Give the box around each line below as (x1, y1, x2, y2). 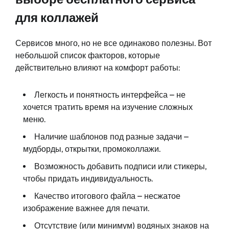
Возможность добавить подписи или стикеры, (34, 162, 207, 172)
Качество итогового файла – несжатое (34, 191, 180, 201)
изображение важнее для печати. (23, 203, 149, 214)
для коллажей (15, 10, 99, 26)
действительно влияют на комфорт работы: (15, 63, 180, 73)
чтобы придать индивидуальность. (23, 174, 153, 184)
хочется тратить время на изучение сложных (23, 102, 193, 112)
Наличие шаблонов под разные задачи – (34, 132, 189, 142)
